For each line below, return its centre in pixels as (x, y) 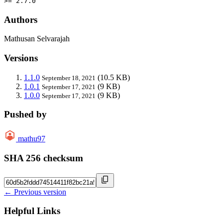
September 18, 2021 (69, 78)
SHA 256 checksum (44, 158)
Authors (21, 19)
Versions (21, 58)
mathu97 (32, 139)
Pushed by (25, 114)
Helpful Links (32, 211)
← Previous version (35, 192)
